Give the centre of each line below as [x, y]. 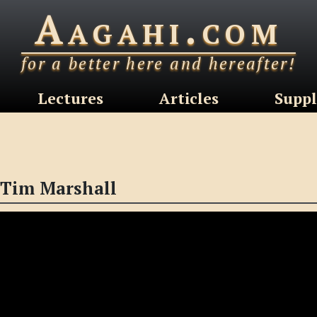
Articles [189, 99]
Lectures [70, 99]
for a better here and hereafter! [158, 64]
